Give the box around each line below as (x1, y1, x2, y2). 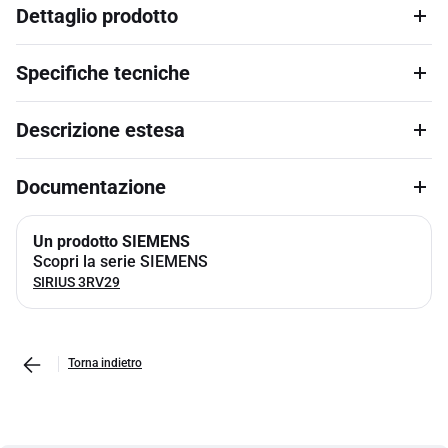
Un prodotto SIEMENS (33, 232, 190, 251)
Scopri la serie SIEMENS (33, 252, 208, 271)
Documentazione (16, 175, 166, 199)
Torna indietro (68, 356, 142, 370)
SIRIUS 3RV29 (33, 274, 120, 290)
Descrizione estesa (16, 118, 185, 142)
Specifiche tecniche (16, 61, 190, 85)
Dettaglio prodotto (16, 4, 178, 28)
